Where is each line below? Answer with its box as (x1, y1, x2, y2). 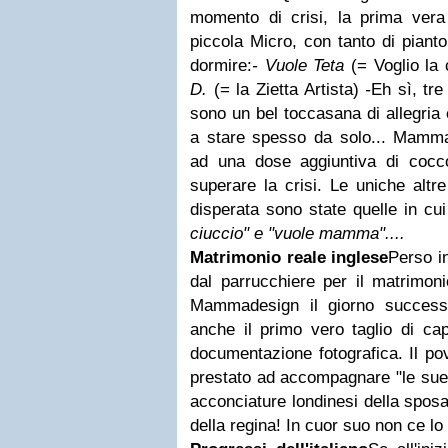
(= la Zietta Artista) (213, 80, 366, 99)
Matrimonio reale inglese (190, 248, 388, 267)
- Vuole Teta (252, 56, 351, 75)
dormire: (190, 56, 252, 75)
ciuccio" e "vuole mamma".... (190, 224, 405, 243)
